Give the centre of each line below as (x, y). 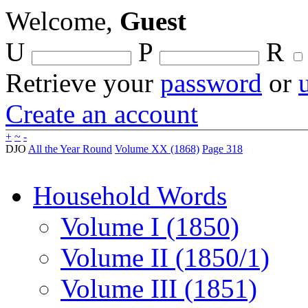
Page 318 (222, 149)
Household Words (130, 196)
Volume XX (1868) (157, 149)
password (211, 83)
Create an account (102, 114)
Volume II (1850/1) (165, 257)
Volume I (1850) (150, 227)
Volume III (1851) (159, 288)
